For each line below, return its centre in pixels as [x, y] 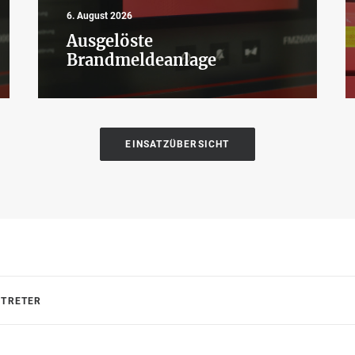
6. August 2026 [99, 16]
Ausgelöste [110, 41]
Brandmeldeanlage [141, 60]
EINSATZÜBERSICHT [177, 144]
